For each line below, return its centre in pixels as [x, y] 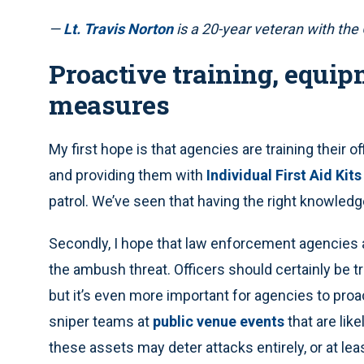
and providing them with [128, 175]
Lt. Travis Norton [118, 29]
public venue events [219, 322]
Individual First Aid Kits [284, 175]
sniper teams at [101, 322]
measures [109, 105]
